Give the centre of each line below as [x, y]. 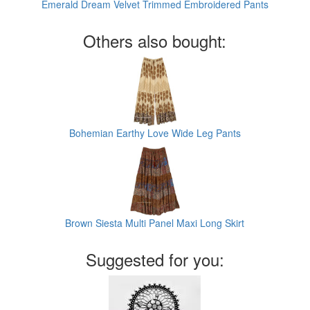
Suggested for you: [155, 259]
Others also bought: [155, 40]
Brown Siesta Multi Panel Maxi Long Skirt [155, 222]
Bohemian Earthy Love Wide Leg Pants [155, 133]
